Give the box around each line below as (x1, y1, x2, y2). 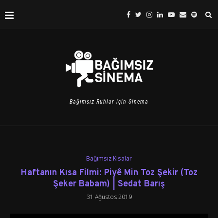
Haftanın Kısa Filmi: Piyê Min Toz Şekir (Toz (20, 167, 198, 179)
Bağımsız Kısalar (86, 154, 132, 163)
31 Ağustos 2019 (86, 193, 132, 201)
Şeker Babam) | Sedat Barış (53, 179, 165, 190)
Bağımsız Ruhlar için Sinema (70, 98, 148, 105)
